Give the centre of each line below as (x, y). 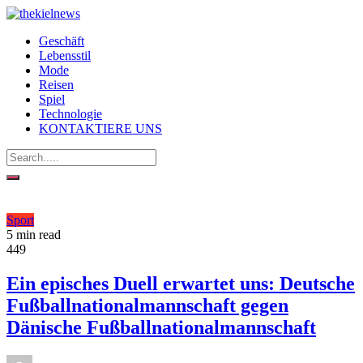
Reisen (56, 85)
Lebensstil (65, 56)
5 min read (34, 235)
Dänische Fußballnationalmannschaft (161, 327)
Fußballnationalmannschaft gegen (147, 305)
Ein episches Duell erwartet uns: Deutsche (181, 283)
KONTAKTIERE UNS (100, 128)
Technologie (70, 114)
